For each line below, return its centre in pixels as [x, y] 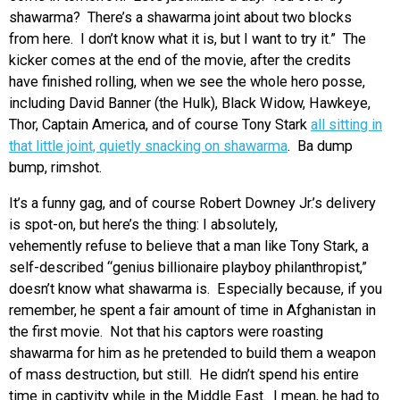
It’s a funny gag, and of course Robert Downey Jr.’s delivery [192, 203]
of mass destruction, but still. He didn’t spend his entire [184, 374]
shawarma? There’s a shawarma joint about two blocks [180, 17]
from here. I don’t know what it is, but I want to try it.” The [187, 38]
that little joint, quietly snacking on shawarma [148, 146]
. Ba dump [320, 146]
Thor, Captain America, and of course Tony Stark [160, 124]
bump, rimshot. [55, 167]
